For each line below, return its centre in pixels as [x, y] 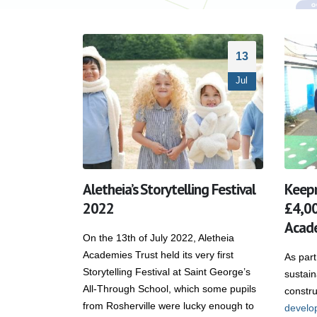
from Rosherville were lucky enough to [168, 306]
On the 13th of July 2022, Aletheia [158, 238]
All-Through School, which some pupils [169, 289]
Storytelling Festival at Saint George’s [167, 272]
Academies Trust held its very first [158, 255]
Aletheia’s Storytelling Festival [169, 190]
